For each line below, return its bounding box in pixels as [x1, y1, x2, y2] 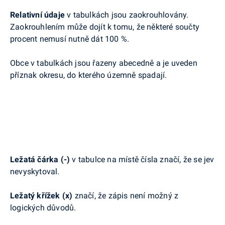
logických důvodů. [10, 202, 76, 212]
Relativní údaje [10, 10, 65, 20]
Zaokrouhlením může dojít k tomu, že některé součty [10, 22, 200, 32]
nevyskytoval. [10, 166, 60, 176]
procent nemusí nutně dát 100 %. [10, 34, 130, 44]
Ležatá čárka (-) [10, 154, 70, 164]
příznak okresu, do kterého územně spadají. [10, 70, 167, 80]
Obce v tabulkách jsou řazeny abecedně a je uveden [10, 58, 197, 68]
